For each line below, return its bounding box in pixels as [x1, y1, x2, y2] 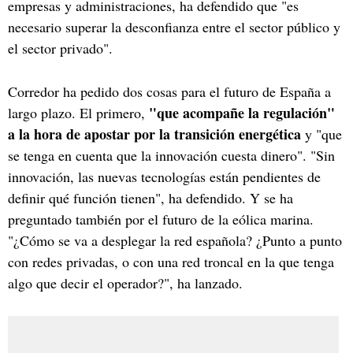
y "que [305, 124, 342, 143]
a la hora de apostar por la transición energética [8, 123, 305, 144]
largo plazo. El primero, [8, 102, 149, 122]
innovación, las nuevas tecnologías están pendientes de [8, 166, 321, 186]
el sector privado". [8, 38, 117, 58]
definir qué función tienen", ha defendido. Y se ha [8, 188, 293, 207]
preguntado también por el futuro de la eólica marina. [8, 209, 314, 229]
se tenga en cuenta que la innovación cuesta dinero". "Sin [8, 145, 335, 165]
